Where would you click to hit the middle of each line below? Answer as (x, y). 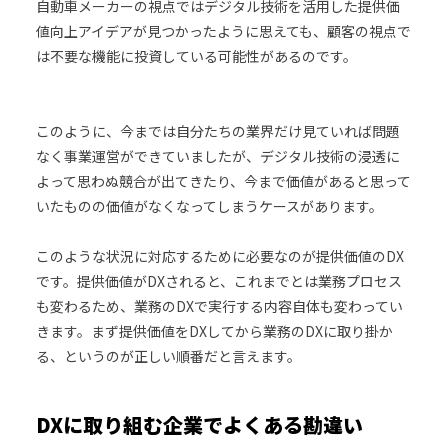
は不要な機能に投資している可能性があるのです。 (196, 55)
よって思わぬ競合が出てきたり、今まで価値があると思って (223, 180)
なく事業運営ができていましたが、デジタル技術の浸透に (217, 155)
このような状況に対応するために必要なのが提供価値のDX (219, 255)
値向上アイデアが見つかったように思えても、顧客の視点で (223, 30)
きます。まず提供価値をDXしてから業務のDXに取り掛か (214, 330)
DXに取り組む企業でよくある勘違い (199, 424)
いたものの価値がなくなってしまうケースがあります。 (209, 205)
